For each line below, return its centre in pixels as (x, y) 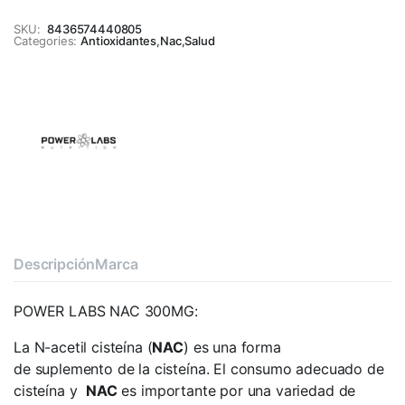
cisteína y (50, 391)
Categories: (46, 41)
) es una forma (232, 347)
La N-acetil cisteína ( (83, 347)
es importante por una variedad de (236, 391)
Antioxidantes (119, 41)
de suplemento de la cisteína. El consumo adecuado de (199, 369)
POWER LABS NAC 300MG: (106, 311)
